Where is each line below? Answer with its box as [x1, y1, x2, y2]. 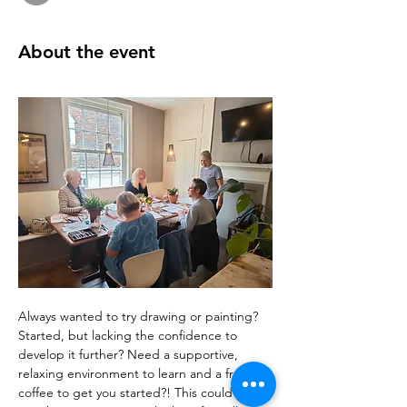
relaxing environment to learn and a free [18, 364, 252, 382]
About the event [18, 40, 155, 63]
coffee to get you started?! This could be [18, 383, 255, 401]
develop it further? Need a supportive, [18, 345, 242, 362]
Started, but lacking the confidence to [18, 326, 241, 343]
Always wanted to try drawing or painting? [18, 307, 262, 324]
